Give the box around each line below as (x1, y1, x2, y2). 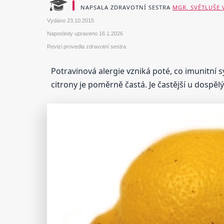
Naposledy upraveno (47, 30, 99, 37)
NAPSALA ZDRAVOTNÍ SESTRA (80, 3, 173, 11)
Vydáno (47, 17, 67, 24)
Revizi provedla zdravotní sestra (47, 43, 126, 50)
